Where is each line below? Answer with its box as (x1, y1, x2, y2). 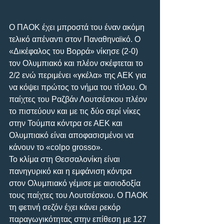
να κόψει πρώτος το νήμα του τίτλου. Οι (9, 82, 149, 91)
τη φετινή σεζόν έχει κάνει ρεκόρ (9, 202, 122, 211)
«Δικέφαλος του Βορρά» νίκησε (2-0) (9, 46, 140, 55)
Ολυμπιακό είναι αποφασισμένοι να (9, 130, 135, 139)
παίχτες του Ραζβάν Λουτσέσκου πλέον (9, 94, 149, 103)
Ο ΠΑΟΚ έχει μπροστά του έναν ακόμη (9, 22, 146, 31)
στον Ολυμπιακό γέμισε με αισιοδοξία (9, 178, 142, 187)
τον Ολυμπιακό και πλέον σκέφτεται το (9, 58, 145, 67)
